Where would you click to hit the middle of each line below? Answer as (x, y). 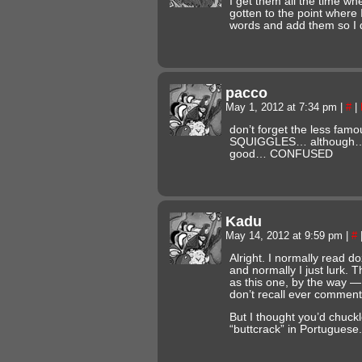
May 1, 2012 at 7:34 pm (283, 107)
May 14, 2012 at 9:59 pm (286, 236)
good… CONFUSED (281, 154)
